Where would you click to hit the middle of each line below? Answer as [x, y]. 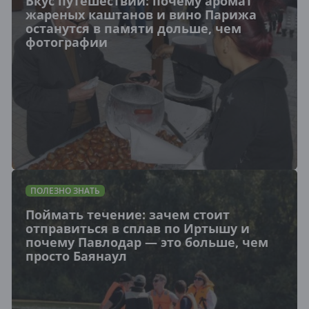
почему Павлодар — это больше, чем [147, 242]
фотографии [67, 42]
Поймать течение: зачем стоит [128, 215]
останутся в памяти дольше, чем [133, 28]
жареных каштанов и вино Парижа [141, 14]
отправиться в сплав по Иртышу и [138, 228]
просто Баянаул [76, 256]
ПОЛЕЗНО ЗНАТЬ [65, 191]
